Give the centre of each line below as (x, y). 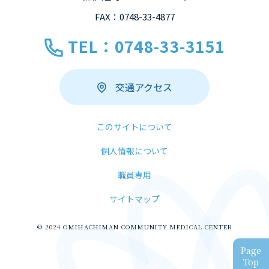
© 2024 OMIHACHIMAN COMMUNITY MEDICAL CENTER (134, 227)
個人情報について (134, 151)
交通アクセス (144, 87)
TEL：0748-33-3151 (146, 46)
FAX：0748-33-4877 (134, 17)
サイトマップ (134, 199)
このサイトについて (134, 127)
